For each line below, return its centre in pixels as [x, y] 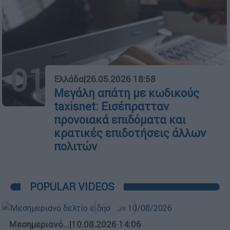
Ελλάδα [69, 79]
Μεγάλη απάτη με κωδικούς [127, 93]
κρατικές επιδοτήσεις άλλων [130, 133]
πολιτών [75, 147]
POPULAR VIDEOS [72, 187]
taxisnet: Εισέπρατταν [111, 107]
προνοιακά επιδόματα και [120, 120]
